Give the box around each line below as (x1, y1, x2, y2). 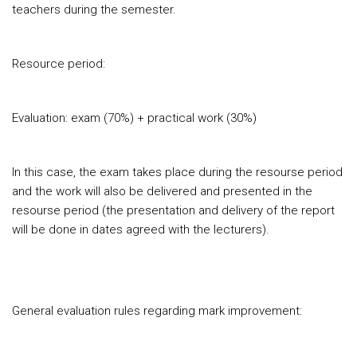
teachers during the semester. (12, 2, 176, 17)
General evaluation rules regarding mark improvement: (12, 304, 302, 318)
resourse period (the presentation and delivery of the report (12, 203, 335, 218)
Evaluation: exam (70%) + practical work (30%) (12, 111, 257, 125)
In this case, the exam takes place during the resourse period (12, 165, 343, 179)
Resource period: (12, 57, 105, 71)
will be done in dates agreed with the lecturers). (12, 222, 269, 237)
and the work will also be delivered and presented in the (12, 184, 312, 198)
